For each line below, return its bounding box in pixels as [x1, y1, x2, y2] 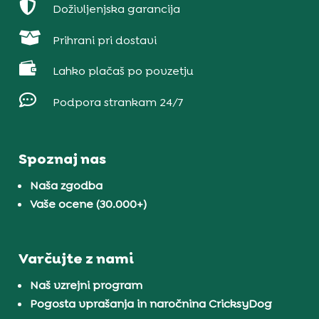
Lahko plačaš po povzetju [52, 63, 194, 79]
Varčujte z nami [19, 249, 134, 268]
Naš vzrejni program [30, 277, 143, 293]
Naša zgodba [30, 177, 103, 193]
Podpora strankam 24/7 [52, 95, 183, 110]
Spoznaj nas [19, 149, 107, 168]
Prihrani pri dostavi [52, 32, 157, 48]
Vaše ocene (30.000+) [30, 196, 147, 211]
